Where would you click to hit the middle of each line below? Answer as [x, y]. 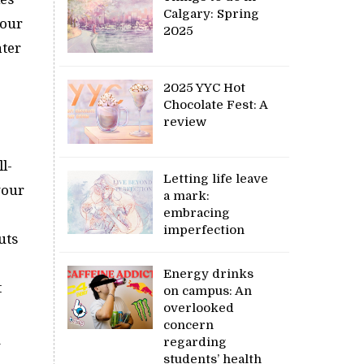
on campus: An [208, 290]
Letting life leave [216, 178]
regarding [195, 342]
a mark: [187, 195]
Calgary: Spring [212, 13]
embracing [197, 212]
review [185, 121]
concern [189, 325]
